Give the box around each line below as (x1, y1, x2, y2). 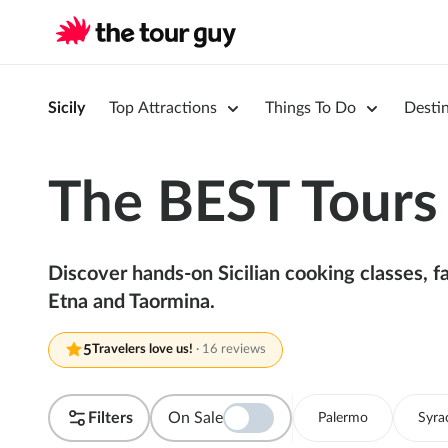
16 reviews (202, 343, 266, 356)
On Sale (167, 410, 223, 426)
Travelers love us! (92, 343, 193, 356)
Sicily (48, 100, 85, 116)
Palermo (317, 411, 368, 425)
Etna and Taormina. (48, 292, 215, 312)
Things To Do (265, 100, 356, 116)
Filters (87, 409, 133, 426)
